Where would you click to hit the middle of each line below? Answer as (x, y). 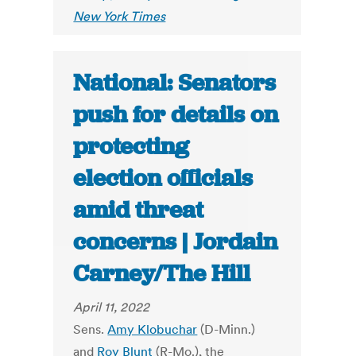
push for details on (176, 115)
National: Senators (175, 83)
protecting (132, 147)
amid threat (139, 210)
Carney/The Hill (162, 274)
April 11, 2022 (112, 307)
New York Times (120, 16)
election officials (163, 178)
